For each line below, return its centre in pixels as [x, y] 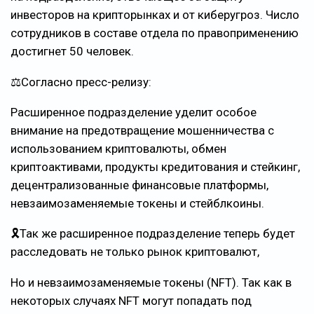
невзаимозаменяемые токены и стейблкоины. [137, 203]
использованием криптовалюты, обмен [118, 148]
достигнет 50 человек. [72, 52]
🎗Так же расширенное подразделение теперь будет [153, 234]
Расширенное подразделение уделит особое [134, 112]
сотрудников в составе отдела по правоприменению [155, 33]
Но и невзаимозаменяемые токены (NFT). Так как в [151, 282]
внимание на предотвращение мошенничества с [142, 130]
